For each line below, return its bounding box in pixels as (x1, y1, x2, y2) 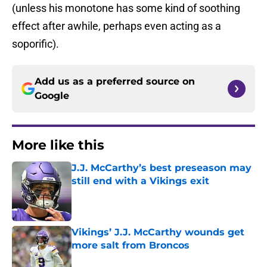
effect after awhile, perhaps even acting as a (12, 20, 221, 33)
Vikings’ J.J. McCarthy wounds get (72, 226, 244, 238)
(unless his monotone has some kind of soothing (12, 2, 240, 15)
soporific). (12, 38, 59, 51)
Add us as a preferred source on (35, 76, 195, 88)
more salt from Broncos (72, 240, 190, 252)
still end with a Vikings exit (72, 175, 209, 187)
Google (35, 90, 69, 102)
